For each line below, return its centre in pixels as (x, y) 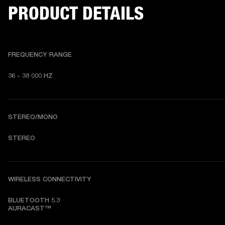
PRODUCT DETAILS (76, 13)
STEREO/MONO (33, 117)
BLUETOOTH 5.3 (34, 200)
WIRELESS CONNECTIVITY (50, 179)
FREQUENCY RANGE (40, 54)
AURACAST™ (30, 208)
